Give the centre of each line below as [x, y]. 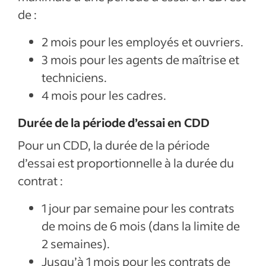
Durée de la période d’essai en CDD [114, 122]
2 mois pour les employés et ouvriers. [142, 42]
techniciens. [74, 77]
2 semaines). [76, 243]
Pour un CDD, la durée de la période [114, 145]
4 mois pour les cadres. [104, 95]
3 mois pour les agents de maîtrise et [140, 59]
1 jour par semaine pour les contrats [138, 208]
